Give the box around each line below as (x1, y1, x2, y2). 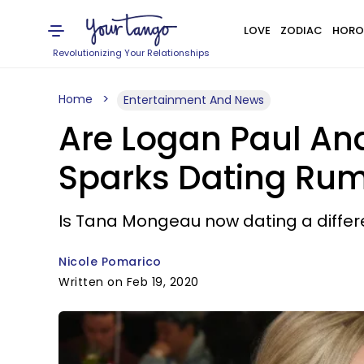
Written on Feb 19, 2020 (58, 274, 199, 290)
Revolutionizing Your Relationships (53, 46, 210, 59)
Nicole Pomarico (58, 253, 162, 270)
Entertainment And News (123, 92, 264, 108)
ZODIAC (279, 23, 323, 38)
